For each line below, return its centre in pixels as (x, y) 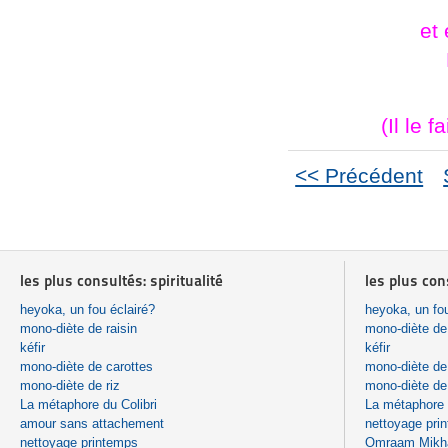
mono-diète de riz (70, 385)
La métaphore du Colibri (88, 404)
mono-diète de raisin (78, 328)
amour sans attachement (92, 423)
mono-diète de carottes (86, 366)
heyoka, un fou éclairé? (87, 309)
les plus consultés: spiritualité (121, 280)
